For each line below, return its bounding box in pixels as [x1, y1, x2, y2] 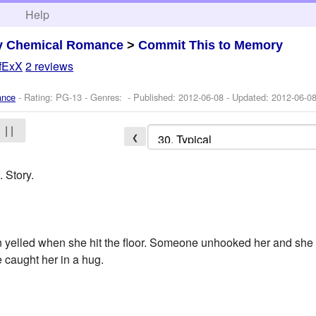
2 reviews [25, 58, 74, 75]
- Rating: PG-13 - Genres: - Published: [16, 90, 179, 104]
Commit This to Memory [138, 37, 284, 52]
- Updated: [224, 90, 272, 104]
